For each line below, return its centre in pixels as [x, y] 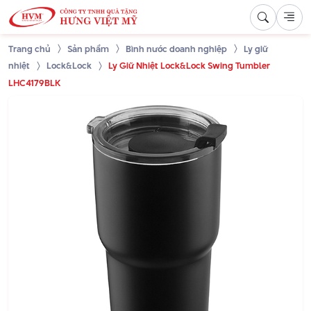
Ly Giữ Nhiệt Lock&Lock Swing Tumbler [189, 66]
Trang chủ [30, 49]
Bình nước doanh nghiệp [176, 49]
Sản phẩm [88, 49]
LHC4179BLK [34, 82]
